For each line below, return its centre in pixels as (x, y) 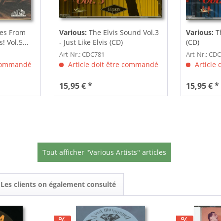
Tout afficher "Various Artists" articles (104, 152)
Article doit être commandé (112, 65)
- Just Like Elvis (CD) (91, 42)
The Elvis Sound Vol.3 (124, 33)
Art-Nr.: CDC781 (82, 55)
